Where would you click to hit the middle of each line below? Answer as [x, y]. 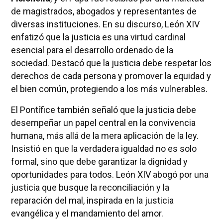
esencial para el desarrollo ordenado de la [92, 50]
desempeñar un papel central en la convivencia [103, 122]
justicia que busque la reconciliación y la [90, 187]
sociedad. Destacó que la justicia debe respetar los [111, 63]
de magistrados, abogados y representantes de [104, 11]
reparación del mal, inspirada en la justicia [92, 200]
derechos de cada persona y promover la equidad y [111, 76]
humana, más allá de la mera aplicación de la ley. [105, 135]
